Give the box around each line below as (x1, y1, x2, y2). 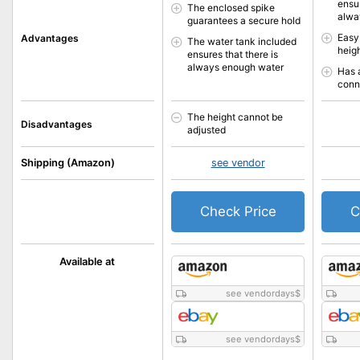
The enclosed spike (186, 2, 275, 14)
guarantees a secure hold (186, 14, 301, 27)
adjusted (186, 124, 226, 136)
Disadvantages (21, 117, 92, 130)
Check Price (199, 203, 276, 219)
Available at (59, 256, 116, 268)
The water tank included (186, 35, 297, 47)
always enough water (186, 61, 284, 73)
